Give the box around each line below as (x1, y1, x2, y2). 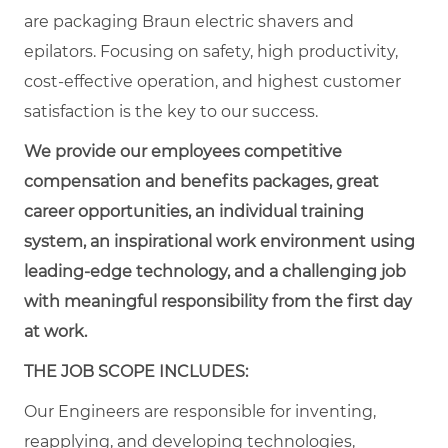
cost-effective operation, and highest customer (24, 71, 401, 91)
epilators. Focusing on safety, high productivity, (24, 41, 398, 61)
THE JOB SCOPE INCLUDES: (24, 361, 248, 381)
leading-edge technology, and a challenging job (24, 261, 406, 281)
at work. (24, 321, 87, 341)
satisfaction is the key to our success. (24, 101, 318, 121)
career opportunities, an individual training (24, 201, 364, 221)
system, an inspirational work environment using (24, 231, 415, 251)
